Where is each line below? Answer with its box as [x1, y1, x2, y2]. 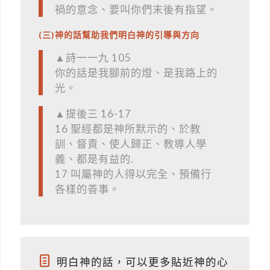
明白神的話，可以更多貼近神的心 [56, 256, 228, 269]
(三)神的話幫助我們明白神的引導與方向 [38, 29, 199, 40]
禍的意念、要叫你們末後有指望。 [54, 3, 218, 16]
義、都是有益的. [54, 152, 134, 165]
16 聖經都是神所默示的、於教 [54, 122, 201, 135]
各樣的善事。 [54, 182, 120, 195]
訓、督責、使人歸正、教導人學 [54, 137, 207, 150]
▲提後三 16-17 [54, 107, 131, 120]
